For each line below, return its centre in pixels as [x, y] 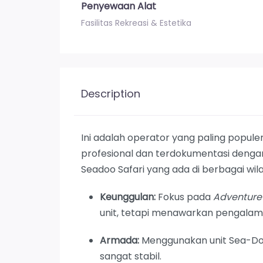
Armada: [119, 240]
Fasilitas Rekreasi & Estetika [136, 23]
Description [111, 93]
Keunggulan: [128, 197]
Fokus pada [184, 197]
